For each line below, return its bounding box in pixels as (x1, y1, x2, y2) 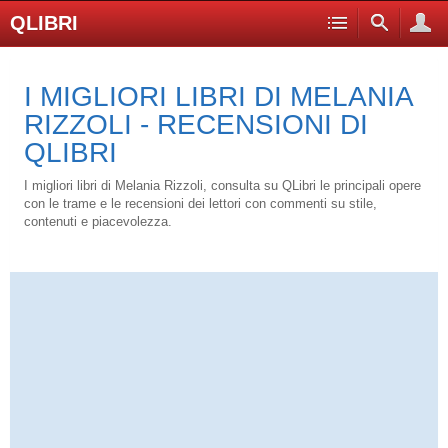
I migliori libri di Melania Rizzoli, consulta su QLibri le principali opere (24, 178, 421, 193)
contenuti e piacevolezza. (24, 214, 172, 229)
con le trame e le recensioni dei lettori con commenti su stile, (24, 196, 377, 211)
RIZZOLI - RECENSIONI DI (24, 109, 368, 140)
